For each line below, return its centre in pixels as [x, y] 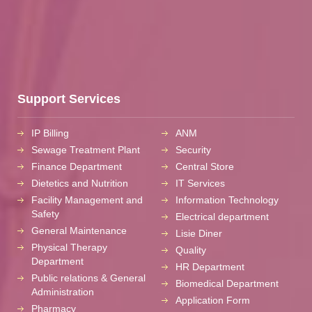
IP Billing [50, 133]
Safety [45, 213]
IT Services [200, 183]
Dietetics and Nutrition [80, 183]
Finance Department [77, 166]
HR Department [210, 266]
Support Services [69, 99]
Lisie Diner [199, 233]
